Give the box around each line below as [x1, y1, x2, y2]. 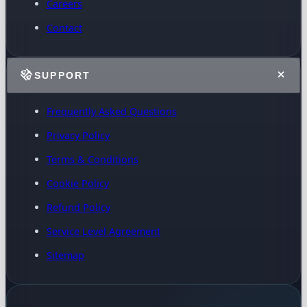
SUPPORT [34, 70, 91, 82]
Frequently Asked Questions [46, 104, 177, 118]
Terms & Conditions [46, 152, 138, 166]
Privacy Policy [46, 128, 110, 142]
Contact [46, 21, 82, 34]
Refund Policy [46, 200, 110, 214]
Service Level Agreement [46, 224, 160, 238]
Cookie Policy [46, 176, 109, 190]
